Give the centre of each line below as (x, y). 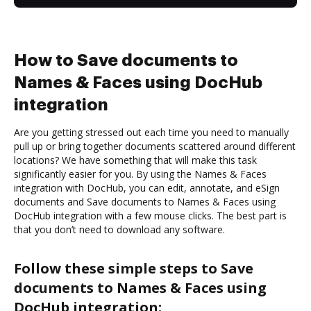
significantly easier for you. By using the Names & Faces (140, 174)
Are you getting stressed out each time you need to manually (151, 132)
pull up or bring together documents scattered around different (155, 146)
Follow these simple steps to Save (134, 268)
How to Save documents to (126, 60)
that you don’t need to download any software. (119, 229)
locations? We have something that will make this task (135, 160)
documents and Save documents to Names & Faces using (145, 201)
